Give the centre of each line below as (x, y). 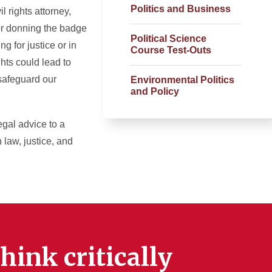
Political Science (168, 39)
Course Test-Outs (171, 50)
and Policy (155, 91)
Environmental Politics (182, 80)
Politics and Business (181, 9)
